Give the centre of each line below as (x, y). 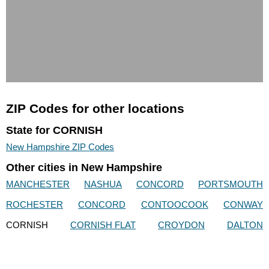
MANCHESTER (38, 184)
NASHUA (103, 184)
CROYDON (181, 225)
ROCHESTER (35, 205)
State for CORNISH (54, 130)
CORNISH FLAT (103, 225)
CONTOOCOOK (174, 205)
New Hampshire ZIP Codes (60, 147)
